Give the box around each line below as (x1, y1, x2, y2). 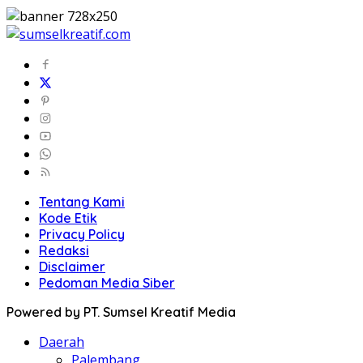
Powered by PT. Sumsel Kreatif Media (6, 304, 236, 321)
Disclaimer (39, 258, 105, 275)
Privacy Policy (39, 226, 125, 243)
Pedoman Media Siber (39, 275, 175, 292)
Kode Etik (39, 210, 97, 227)
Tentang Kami (39, 194, 125, 211)
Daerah (39, 333, 84, 352)
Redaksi (39, 242, 89, 259)
